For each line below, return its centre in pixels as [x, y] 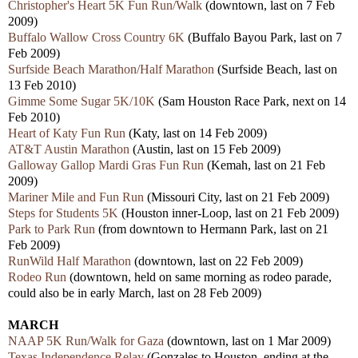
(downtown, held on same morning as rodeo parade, [199, 276]
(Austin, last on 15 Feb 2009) [205, 149]
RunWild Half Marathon [70, 261]
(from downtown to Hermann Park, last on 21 [212, 229]
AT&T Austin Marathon [69, 149]
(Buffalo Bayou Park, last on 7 [263, 37]
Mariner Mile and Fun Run [76, 197]
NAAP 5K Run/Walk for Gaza [86, 340]
